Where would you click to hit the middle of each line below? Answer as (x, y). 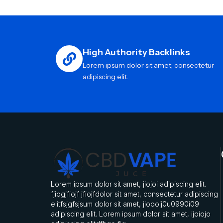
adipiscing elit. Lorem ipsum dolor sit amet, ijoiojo (131, 214)
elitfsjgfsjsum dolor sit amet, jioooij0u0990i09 (125, 204)
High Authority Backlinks (136, 53)
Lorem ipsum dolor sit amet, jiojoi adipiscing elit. (128, 184)
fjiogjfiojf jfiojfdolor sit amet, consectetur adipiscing (134, 194)
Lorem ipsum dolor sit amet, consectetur (148, 65)
